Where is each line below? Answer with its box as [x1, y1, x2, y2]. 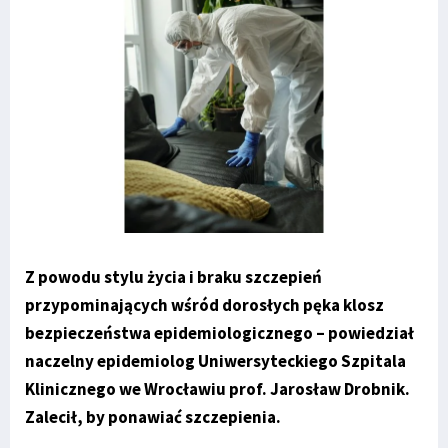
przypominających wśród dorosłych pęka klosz [25, 293, 384, 316]
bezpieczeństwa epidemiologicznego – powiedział [25, 321, 414, 344]
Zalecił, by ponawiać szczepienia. [25, 405, 281, 428]
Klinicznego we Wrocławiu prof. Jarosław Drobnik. [25, 377, 410, 400]
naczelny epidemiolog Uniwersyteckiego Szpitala [25, 349, 406, 372]
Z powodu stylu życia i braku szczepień [25, 265, 322, 288]
